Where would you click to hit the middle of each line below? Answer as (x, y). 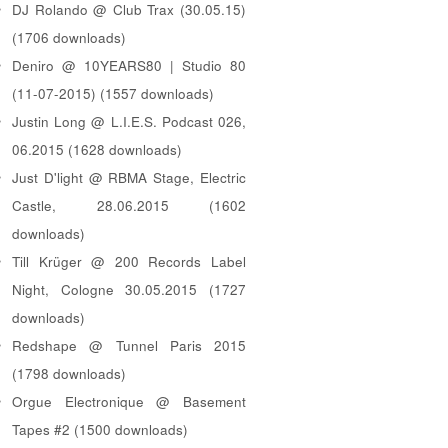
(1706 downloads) (69, 37)
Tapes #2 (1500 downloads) (100, 429)
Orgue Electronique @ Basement (129, 401)
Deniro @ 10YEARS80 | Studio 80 (129, 65)
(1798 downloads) (69, 373)
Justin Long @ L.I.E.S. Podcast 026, (129, 121)
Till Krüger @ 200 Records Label (129, 261)
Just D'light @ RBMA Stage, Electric (129, 177)
